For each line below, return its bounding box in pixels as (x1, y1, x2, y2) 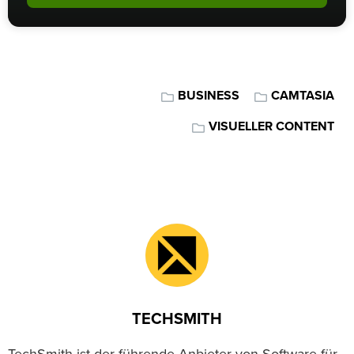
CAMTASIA (271, 89, 334, 103)
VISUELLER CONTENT (209, 120, 334, 134)
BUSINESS (178, 89, 239, 103)
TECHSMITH (132, 311, 222, 328)
